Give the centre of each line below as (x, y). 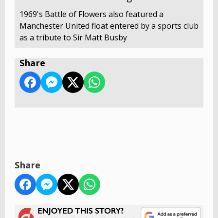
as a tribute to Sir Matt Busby (73, 37)
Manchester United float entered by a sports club (109, 26)
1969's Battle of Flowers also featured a (91, 14)
